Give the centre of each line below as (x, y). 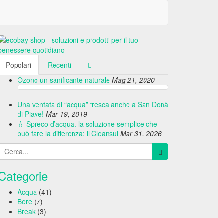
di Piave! (31, 114)
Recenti (59, 65)
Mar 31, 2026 (141, 133)
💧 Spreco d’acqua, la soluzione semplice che (87, 124)
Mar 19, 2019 (66, 114)
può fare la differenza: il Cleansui (68, 133)
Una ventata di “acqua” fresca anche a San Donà (93, 104)
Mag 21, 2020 (133, 80)
